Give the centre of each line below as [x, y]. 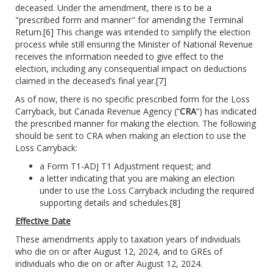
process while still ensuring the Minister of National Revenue [134, 44]
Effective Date [43, 221]
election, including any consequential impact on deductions [131, 69]
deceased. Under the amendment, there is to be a [113, 8]
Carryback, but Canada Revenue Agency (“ [97, 112]
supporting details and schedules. [105, 203]
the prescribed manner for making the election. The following [136, 124]
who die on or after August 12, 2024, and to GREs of [119, 252]
